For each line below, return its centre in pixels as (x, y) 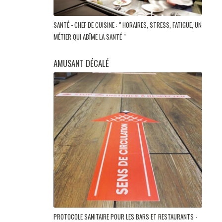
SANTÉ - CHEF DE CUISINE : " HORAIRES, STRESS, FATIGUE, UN (128, 25)
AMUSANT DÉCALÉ (81, 63)
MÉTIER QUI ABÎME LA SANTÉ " (90, 37)
